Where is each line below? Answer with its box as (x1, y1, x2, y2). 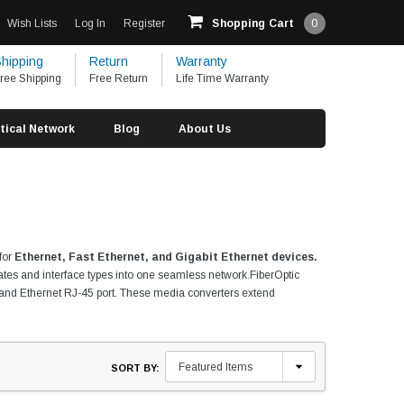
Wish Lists (7, 17, 58, 30)
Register (124, 17, 166, 30)
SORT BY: (111, 362, 160, 373)
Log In (75, 17, 106, 30)
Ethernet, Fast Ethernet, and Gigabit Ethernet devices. (14, 251, 317, 263)
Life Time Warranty (176, 72, 269, 85)
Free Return (89, 72, 148, 85)
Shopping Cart (212, 17, 294, 30)
